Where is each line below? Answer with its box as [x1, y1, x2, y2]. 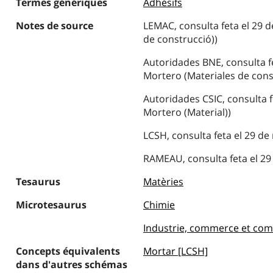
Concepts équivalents [15, 244, 120, 258]
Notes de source [15, 19, 93, 32]
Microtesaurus [15, 198, 87, 211]
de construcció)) [143, 32, 218, 46]
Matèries [143, 175, 183, 188]
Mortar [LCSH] [143, 244, 208, 258]
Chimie [143, 198, 175, 211]
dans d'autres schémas [15, 258, 127, 271]
